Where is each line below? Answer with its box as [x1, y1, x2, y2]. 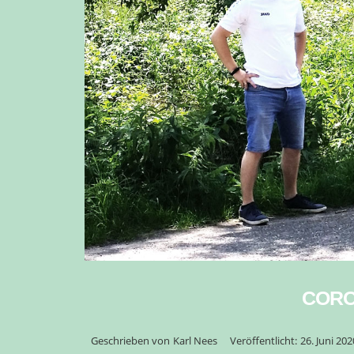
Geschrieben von [91, 333, 170, 348]
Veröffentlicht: [230, 333, 297, 348]
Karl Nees [173, 333, 217, 348]
